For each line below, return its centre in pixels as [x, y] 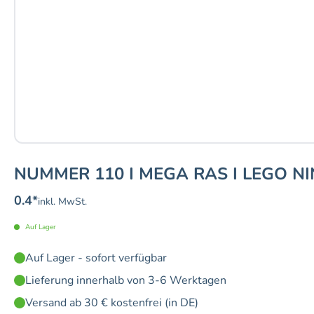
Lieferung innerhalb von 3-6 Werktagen [126, 281]
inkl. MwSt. [62, 202]
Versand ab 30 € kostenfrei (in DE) [112, 303]
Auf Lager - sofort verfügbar [96, 258]
